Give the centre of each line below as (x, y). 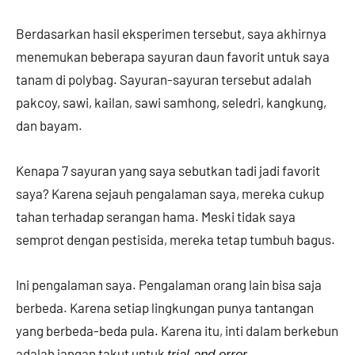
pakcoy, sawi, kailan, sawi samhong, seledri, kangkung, (171, 102)
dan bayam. (52, 125)
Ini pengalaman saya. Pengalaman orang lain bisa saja (169, 284)
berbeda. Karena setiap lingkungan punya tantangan (165, 307)
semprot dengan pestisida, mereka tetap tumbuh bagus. (176, 239)
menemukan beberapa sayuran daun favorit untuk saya (173, 56)
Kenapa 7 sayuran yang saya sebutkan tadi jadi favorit (168, 170)
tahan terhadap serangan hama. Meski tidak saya (156, 216)
